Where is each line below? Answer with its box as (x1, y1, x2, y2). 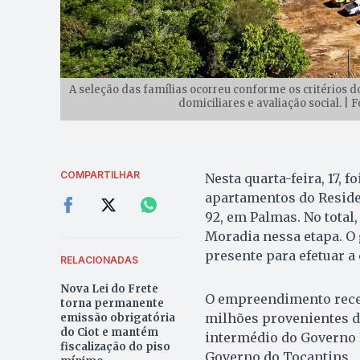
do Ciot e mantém (59, 325, 158, 340)
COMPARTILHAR (59, 169, 140, 182)
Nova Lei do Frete (59, 282, 158, 297)
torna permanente (59, 297, 164, 311)
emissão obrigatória (59, 311, 175, 325)
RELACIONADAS (59, 254, 138, 267)
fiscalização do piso (59, 340, 170, 354)
